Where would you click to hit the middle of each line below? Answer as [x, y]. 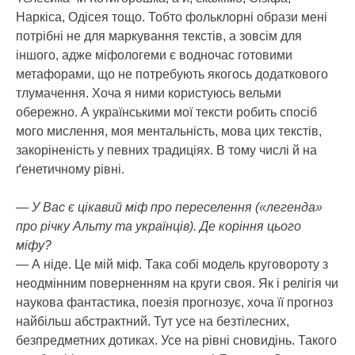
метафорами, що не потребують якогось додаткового [172, 74]
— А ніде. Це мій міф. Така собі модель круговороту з [172, 264]
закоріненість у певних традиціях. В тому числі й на [166, 150]
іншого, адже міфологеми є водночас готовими [154, 55]
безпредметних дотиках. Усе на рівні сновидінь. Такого [176, 340]
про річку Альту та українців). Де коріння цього [158, 226]
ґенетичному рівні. [70, 169]
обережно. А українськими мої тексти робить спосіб [166, 112]
